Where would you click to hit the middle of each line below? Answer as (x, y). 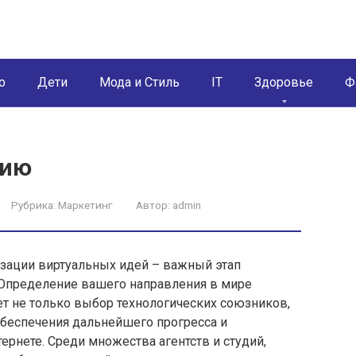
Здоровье (284, 82)
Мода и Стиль (139, 82)
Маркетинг (85, 205)
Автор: (153, 205)
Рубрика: (33, 205)
